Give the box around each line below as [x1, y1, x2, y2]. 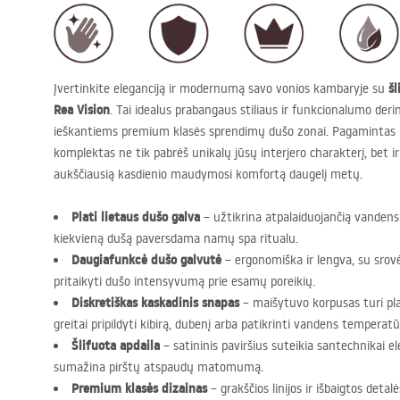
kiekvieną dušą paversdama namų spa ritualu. [54, 229, 298, 246]
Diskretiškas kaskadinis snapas [71, 293, 239, 312]
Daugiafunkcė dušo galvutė [71, 250, 221, 269]
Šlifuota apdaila [71, 336, 160, 354]
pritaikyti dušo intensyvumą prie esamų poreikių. [54, 272, 315, 289]
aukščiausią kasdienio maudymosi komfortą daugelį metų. [54, 165, 362, 182]
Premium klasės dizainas [71, 379, 207, 397]
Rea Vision [54, 100, 110, 119]
